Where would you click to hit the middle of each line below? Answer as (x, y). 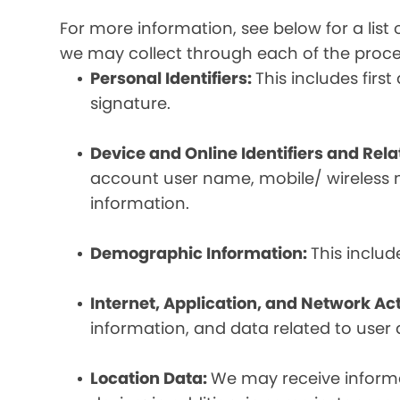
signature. (131, 103)
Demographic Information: (201, 253)
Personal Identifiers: (173, 78)
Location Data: (151, 378)
